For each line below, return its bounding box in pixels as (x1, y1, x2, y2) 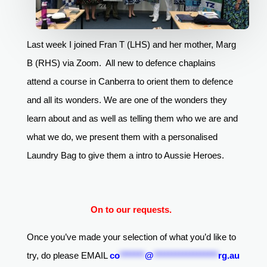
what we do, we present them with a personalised (26, 132, 218, 142)
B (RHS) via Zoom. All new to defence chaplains (26, 58, 216, 69)
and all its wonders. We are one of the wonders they (26, 95, 227, 105)
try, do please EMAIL (26, 250, 110, 261)
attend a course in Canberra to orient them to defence (26, 76, 233, 87)
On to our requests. (90, 204, 174, 215)
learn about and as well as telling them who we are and (26, 113, 238, 124)
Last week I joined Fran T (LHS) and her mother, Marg (26, 39, 236, 50)
